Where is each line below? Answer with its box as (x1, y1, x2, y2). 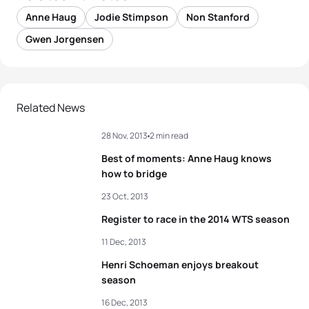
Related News (17, 100, 85, 115)
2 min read (150, 130, 188, 141)
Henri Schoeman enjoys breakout (101, 258, 259, 271)
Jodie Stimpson (94, 10, 168, 23)
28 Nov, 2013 (101, 130, 148, 141)
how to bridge (101, 167, 167, 180)
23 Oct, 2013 (101, 190, 148, 202)
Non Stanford (186, 10, 250, 23)
